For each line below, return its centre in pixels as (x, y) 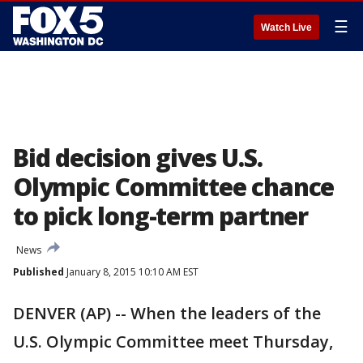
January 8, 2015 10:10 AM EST (131, 272)
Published (38, 272)
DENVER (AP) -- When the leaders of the (167, 313)
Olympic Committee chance (174, 187)
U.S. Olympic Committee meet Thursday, (173, 342)
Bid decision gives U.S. (138, 158)
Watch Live (286, 28)
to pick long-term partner (160, 216)
